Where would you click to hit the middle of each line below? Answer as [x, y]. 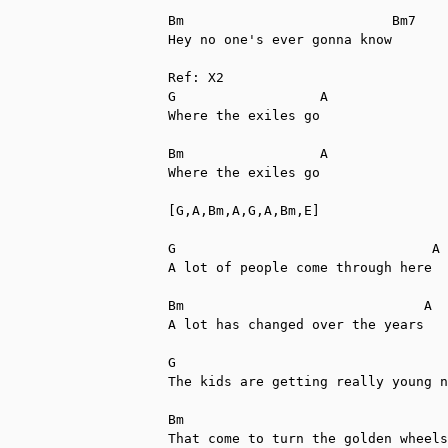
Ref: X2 [196, 77]
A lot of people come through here [300, 267]
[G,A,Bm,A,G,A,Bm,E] [244, 210]
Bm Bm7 [292, 20]
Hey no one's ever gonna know [280, 39]
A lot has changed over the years [296, 324]
